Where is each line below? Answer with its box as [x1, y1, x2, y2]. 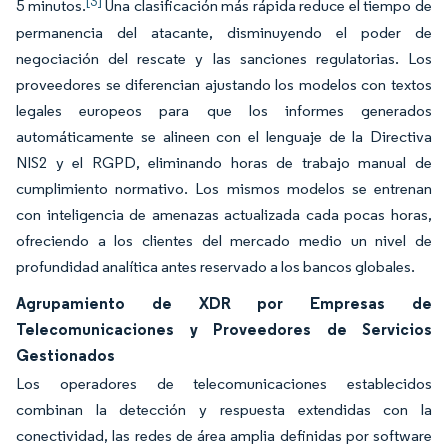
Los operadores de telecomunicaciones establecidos [16, 374, 432, 393]
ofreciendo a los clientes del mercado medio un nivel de [16, 231, 432, 250]
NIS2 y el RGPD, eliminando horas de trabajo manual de [16, 153, 432, 172]
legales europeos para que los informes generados [16, 101, 432, 120]
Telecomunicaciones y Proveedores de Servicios [16, 319, 432, 339]
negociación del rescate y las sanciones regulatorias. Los [16, 49, 432, 68]
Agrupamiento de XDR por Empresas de [16, 293, 432, 313]
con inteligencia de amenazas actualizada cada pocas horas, [16, 205, 432, 224]
